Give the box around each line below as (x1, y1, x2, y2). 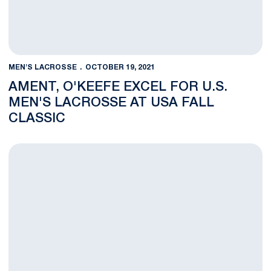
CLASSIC (8, 113, 65, 125)
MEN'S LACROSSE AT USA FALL (8, 97, 214, 109)
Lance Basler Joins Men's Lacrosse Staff (8, 145, 180, 153)
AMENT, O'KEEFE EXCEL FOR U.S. (8, 81, 227, 93)
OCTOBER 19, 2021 (85, 64, 155, 71)
